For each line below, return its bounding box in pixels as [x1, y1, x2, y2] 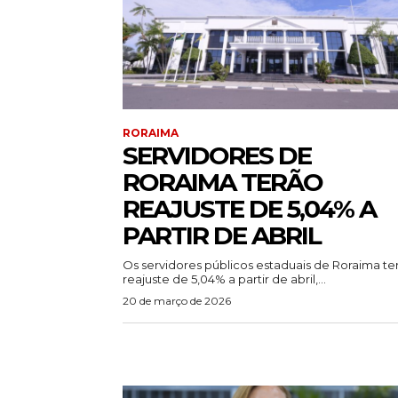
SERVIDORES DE [123, 140, 311, 171]
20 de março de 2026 [123, 294, 231, 308]
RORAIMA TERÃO [123, 167, 322, 198]
